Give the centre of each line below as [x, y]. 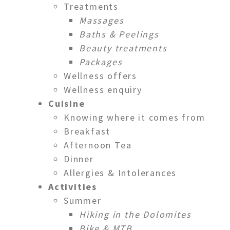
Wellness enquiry [103, 89]
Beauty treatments [123, 48]
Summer [83, 200]
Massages [102, 20]
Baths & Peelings [119, 34]
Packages [101, 62]
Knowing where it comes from [135, 117]
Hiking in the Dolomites [135, 214]
